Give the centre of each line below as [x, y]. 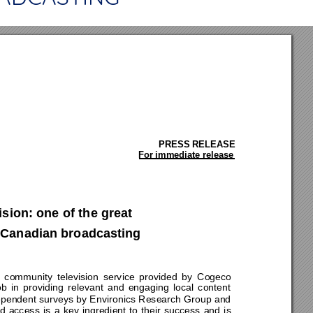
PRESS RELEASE [198, 144]
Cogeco [216, 276]
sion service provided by [138, 276]
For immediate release [186, 154]
